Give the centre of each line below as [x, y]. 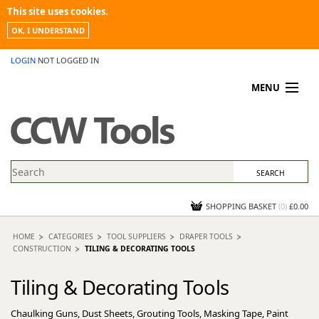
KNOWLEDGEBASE [51, 165]
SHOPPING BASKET [241, 206]
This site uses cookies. [58, 11]
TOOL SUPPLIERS [136, 236]
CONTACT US [41, 183]
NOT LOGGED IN [68, 60]
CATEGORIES [71, 236]
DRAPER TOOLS [206, 236]
